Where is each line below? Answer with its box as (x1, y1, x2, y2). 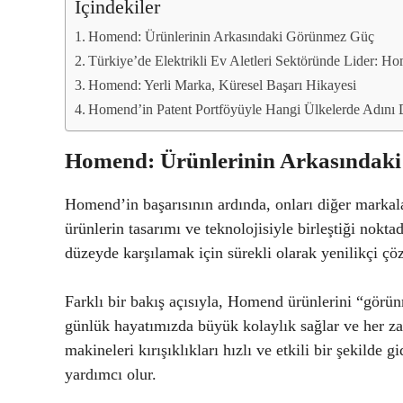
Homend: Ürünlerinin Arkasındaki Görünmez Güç (88, 29, 375, 46)
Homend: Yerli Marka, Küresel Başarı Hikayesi (88, 77, 357, 94)
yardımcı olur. (65, 365, 157, 384)
